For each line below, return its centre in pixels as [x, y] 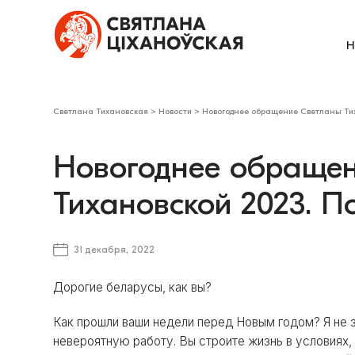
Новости [176, 112]
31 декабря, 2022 [114, 250]
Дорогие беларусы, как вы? [133, 287]
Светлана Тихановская [101, 112]
